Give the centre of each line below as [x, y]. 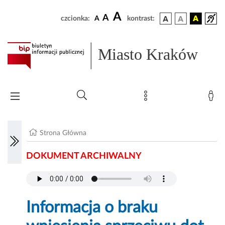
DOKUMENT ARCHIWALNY [84, 156]
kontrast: [141, 19]
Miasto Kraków [148, 54]
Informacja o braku [92, 208]
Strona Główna [63, 133]
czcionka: [75, 19]
